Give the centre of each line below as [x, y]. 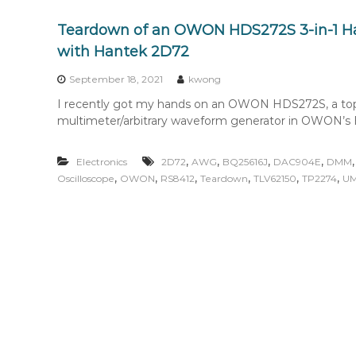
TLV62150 [275, 178]
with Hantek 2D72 [123, 52]
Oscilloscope [86, 178]
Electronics [102, 162]
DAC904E [297, 162]
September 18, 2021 [116, 79]
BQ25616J [245, 162]
